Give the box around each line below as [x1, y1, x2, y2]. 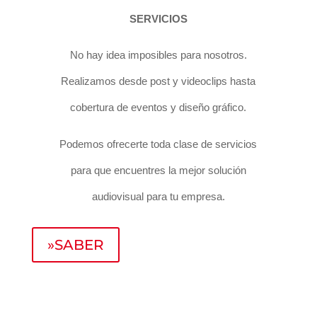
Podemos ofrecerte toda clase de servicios [59, 137, 258, 150]
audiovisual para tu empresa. [91, 190, 225, 202]
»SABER [47, 236, 104, 253]
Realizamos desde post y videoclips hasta [61, 74, 256, 87]
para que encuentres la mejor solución [70, 163, 246, 176]
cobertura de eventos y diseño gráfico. [70, 100, 247, 113]
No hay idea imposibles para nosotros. [69, 48, 247, 61]
